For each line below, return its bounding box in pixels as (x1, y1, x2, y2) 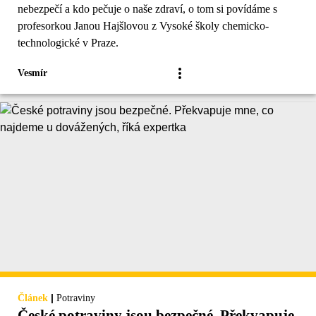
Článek (18, 293, 48, 304)
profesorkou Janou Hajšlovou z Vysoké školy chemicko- (18, 20, 269, 32)
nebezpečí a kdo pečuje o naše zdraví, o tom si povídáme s (18, 3, 277, 16)
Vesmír (18, 68, 47, 79)
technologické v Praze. (18, 37, 119, 49)
